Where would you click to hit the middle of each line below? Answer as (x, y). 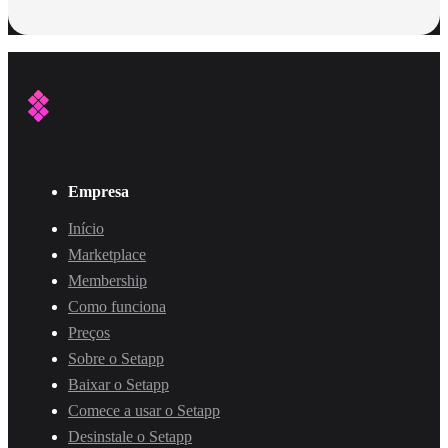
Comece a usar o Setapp (144, 410)
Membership (107, 280)
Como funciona (117, 306)
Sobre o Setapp (116, 358)
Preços (89, 332)
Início (86, 228)
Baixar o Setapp (118, 384)
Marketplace (107, 254)
